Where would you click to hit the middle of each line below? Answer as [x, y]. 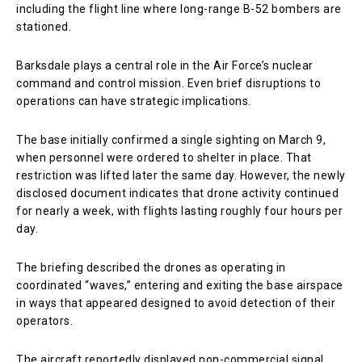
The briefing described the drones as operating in [151, 267]
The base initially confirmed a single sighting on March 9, [171, 139]
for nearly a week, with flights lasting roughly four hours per [179, 210]
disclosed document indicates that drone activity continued [177, 193]
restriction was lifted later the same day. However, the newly [181, 175]
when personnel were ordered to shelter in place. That [164, 157]
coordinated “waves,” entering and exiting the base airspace [180, 285]
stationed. [44, 26]
